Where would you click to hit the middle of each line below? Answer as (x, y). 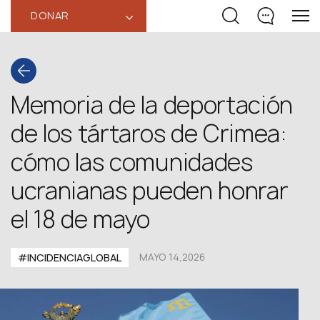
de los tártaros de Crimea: (149, 134)
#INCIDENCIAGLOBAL (70, 257)
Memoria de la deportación (152, 105)
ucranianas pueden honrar (150, 191)
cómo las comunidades (132, 162)
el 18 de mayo (80, 219)
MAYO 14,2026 (172, 257)
